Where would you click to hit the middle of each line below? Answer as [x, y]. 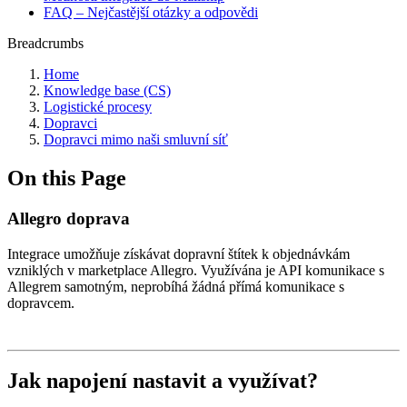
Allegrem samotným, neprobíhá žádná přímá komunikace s [176, 286]
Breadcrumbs [45, 43]
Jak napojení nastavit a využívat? [163, 381]
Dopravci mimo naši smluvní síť [136, 139]
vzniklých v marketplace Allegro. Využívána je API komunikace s [196, 270]
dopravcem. [41, 303]
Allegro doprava [69, 218]
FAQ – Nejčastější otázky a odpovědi [151, 12]
